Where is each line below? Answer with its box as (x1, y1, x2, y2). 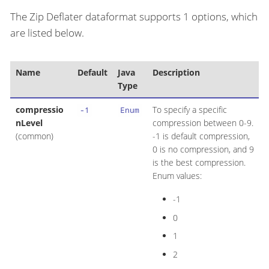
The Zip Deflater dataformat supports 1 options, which (10, 10, 258, 24)
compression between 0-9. (152, 117, 253, 129)
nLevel (15, 117, 43, 129)
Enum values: (152, 170, 202, 182)
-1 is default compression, (152, 130, 250, 142)
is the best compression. (152, 157, 246, 169)
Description (152, 67, 200, 79)
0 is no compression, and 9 (152, 144, 254, 156)
